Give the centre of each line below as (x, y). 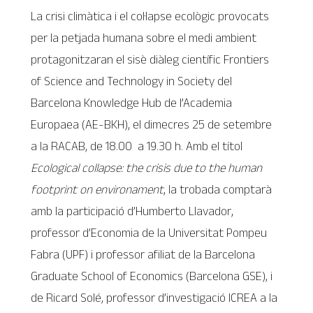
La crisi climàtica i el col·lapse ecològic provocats (150, 16)
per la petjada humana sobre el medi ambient (144, 37)
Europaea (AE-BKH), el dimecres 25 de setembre (152, 124)
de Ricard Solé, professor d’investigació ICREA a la (154, 297)
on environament (122, 189)
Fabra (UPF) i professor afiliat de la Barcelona (143, 254)
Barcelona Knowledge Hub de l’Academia (132, 102)
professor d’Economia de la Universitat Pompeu (149, 232)
